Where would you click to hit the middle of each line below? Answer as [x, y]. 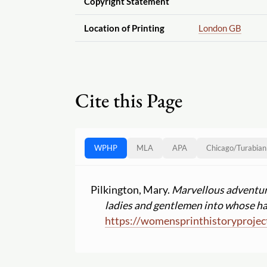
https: [119, 221]
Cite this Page [129, 100]
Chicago [220, 148]
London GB [220, 28]
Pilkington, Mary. [131, 190]
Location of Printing [124, 28]
